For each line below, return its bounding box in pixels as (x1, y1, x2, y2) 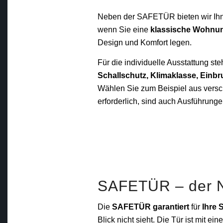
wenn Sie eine (98, 25, 151, 34)
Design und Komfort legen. (98, 38, 192, 47)
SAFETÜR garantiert (112, 203, 190, 212)
